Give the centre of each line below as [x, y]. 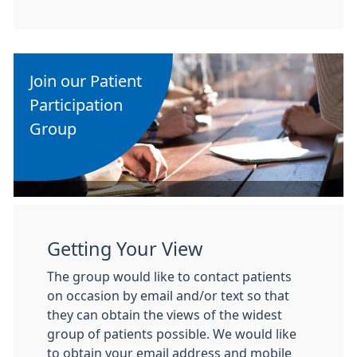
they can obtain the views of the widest [165, 315]
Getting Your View [125, 249]
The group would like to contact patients [169, 277]
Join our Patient [86, 81]
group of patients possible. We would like [172, 334]
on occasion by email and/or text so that [168, 296]
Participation [76, 105]
